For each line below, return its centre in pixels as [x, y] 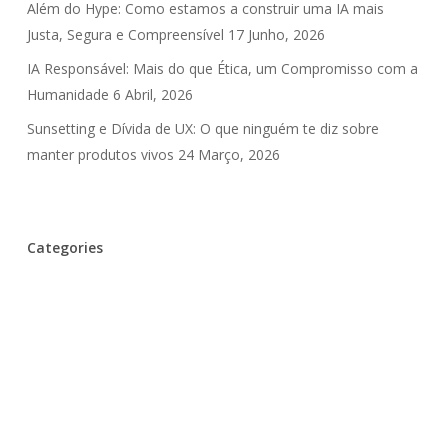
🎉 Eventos [226, 346]
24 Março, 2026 [228, 154]
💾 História [237, 388]
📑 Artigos [68, 430]
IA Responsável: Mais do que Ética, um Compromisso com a [222, 68]
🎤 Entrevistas [340, 346]
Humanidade [67, 94]
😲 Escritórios [178, 430]
